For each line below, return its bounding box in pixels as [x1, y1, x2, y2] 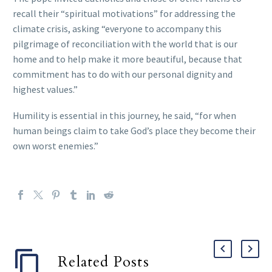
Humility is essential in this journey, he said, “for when [13, 109, 236, 121]
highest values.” [13, 83, 78, 96]
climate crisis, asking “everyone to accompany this [13, 22, 222, 35]
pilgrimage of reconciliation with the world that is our [13, 38, 237, 50]
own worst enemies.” [13, 139, 98, 152]
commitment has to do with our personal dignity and [13, 68, 233, 81]
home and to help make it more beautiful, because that [13, 53, 242, 66]
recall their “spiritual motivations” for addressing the [13, 7, 236, 20]
